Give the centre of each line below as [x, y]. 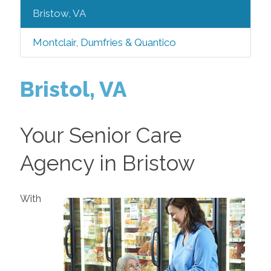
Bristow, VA [59, 13]
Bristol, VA [73, 89]
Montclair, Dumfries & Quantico [104, 42]
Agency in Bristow [107, 163]
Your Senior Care [100, 135]
